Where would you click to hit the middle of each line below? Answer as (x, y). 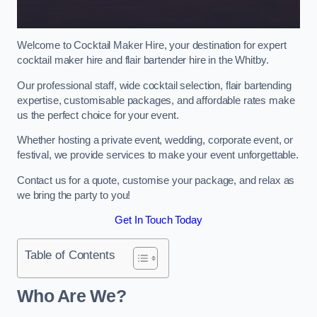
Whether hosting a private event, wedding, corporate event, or (155, 140)
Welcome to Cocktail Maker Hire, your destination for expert (152, 46)
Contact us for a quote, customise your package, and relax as (156, 180)
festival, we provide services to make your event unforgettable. (158, 155)
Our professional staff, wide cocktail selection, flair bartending (154, 85)
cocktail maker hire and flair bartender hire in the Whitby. (143, 60)
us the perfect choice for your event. (98, 115)
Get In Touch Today (158, 220)
